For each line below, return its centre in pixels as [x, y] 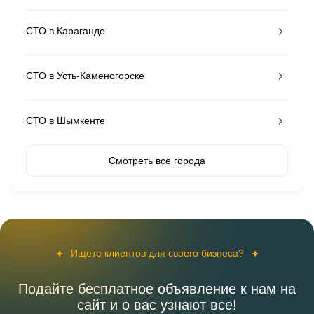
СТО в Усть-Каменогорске [85, 76]
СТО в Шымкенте [66, 121]
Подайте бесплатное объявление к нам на [157, 289]
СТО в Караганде [66, 31]
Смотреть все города [157, 161]
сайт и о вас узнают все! [157, 305]
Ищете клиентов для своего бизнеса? [157, 253]
